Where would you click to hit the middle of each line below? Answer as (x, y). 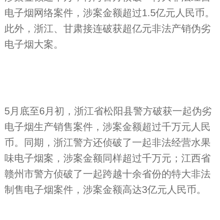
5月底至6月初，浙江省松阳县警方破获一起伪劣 (108, 111)
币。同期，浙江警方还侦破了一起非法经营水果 (107, 142)
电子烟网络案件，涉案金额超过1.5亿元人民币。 (109, 13)
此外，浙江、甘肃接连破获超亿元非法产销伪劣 (107, 28)
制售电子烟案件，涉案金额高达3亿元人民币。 (105, 189)
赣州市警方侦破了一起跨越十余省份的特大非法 (107, 174)
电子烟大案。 (34, 44)
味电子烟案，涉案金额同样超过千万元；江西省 (107, 158)
